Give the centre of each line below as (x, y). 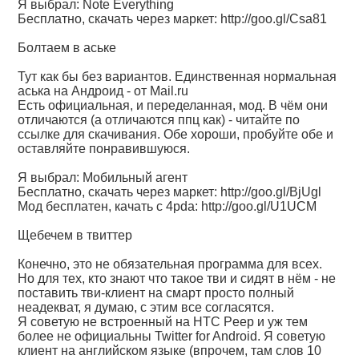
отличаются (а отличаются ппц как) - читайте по (159, 120)
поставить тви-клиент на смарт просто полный (156, 293)
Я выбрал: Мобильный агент (103, 177)
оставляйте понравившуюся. (104, 149)
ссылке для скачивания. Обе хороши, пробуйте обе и (176, 134)
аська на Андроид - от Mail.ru (103, 91)
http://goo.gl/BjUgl (271, 192)
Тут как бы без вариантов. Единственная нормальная (177, 77)
